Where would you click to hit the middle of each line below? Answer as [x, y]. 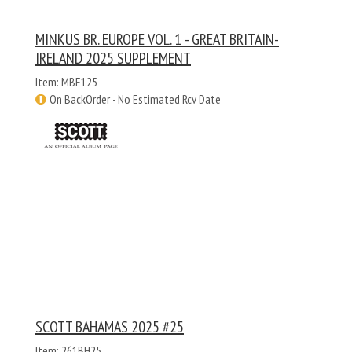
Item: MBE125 [66, 82]
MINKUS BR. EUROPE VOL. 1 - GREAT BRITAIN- [157, 40]
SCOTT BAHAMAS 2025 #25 [110, 327]
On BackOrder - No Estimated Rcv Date [135, 99]
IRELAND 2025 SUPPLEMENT [113, 59]
